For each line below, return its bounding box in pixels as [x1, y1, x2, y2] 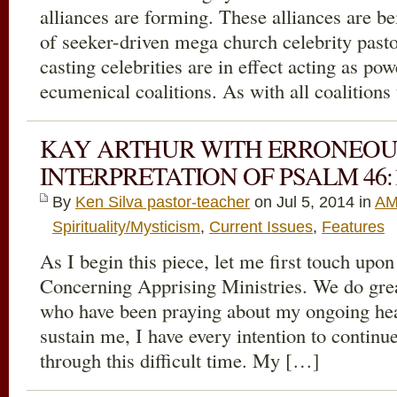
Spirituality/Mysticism [52, 218, 200, 236]
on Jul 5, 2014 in [250, 193, 375, 211]
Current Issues [209, 218, 313, 236]
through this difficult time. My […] [40, 346, 320, 373]
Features [322, 218, 385, 236]
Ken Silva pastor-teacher [75, 193, 250, 211]
